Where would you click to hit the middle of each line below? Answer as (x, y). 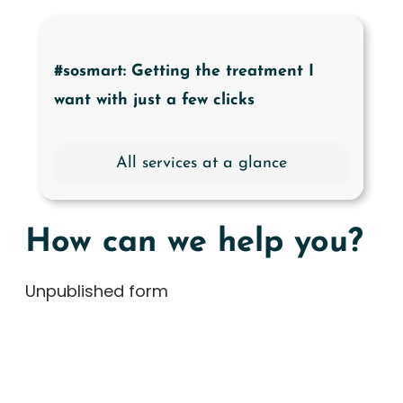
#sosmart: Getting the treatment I (184, 72)
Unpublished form (97, 291)
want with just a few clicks (154, 101)
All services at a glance (201, 164)
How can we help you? (194, 243)
